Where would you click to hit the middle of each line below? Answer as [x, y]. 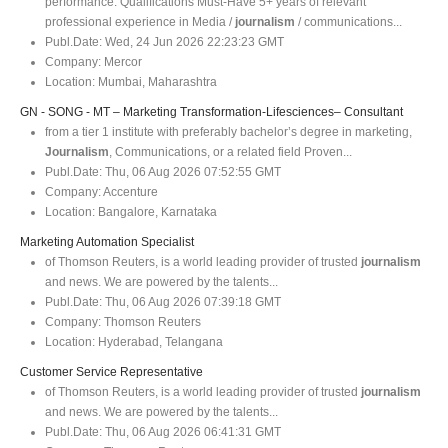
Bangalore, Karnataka [156, 211]
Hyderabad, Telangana [159, 341]
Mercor [121, 61]
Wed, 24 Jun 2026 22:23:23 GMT [193, 41]
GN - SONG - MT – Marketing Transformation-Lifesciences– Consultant [211, 111]
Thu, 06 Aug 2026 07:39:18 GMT [191, 301]
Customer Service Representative [111, 371]
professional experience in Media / [140, 21]
